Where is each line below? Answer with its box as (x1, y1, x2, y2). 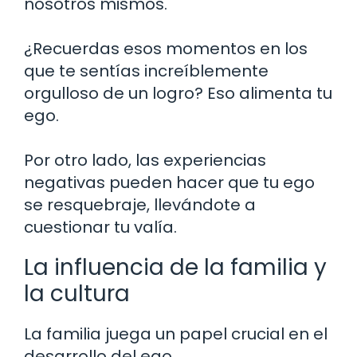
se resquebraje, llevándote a (24, 193, 256, 216)
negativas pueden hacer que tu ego (24, 171, 315, 194)
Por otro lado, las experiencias (24, 148, 266, 171)
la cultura (24, 277, 130, 309)
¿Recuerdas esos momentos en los (24, 37, 308, 60)
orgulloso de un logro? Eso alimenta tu (24, 81, 332, 104)
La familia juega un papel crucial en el (24, 322, 328, 345)
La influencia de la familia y (24, 251, 327, 283)
